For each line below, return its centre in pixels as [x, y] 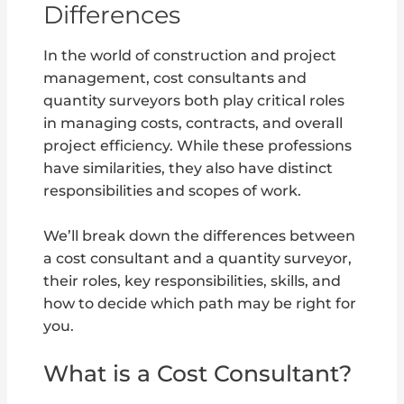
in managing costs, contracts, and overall [193, 123]
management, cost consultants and [175, 78]
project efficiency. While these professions [198, 145]
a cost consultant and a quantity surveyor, [198, 258]
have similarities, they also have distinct [188, 168]
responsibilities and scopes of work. [173, 190]
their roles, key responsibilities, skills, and [193, 280]
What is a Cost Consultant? [198, 374]
